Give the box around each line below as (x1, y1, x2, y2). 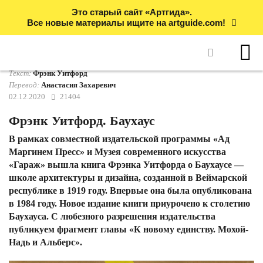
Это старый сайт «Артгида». (71, 7, 192, 17)
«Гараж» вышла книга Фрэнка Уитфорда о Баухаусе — (9, 160, 244, 170)
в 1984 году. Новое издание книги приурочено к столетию (9, 198, 250, 208)
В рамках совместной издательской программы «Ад (9, 134, 230, 144)
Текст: (9, 69, 31, 77)
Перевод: (9, 80, 39, 89)
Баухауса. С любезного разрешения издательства (9, 211, 215, 221)
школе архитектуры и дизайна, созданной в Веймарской (9, 173, 247, 183)
